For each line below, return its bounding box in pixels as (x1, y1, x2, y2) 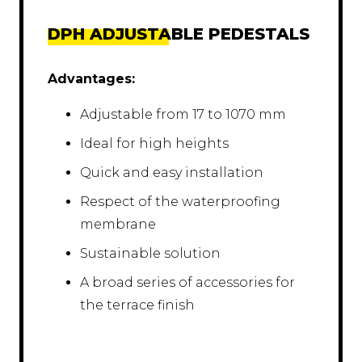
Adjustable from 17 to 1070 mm (80, 107, 286, 123)
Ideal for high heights (80, 136, 229, 152)
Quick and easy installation (80, 165, 263, 181)
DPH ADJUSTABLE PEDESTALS (48, 24, 309, 44)
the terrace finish (80, 297, 195, 314)
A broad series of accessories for (80, 275, 295, 291)
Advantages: (48, 71, 135, 87)
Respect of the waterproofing (80, 194, 280, 210)
